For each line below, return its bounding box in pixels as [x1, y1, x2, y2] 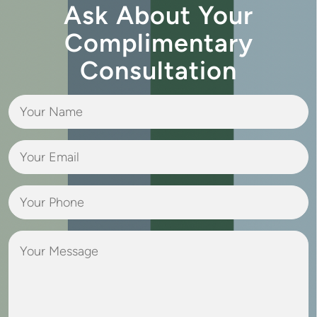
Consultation [80, 54, 237, 86]
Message [157, 248, 208, 264]
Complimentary [64, 27, 253, 58]
